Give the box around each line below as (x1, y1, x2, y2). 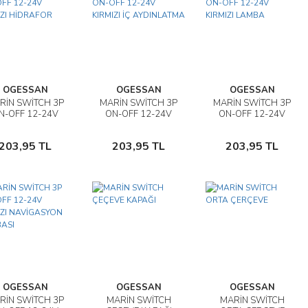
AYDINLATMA (111, 130, 166, 142)
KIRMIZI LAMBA (220, 119, 284, 131)
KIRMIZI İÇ (118, 119, 159, 131)
